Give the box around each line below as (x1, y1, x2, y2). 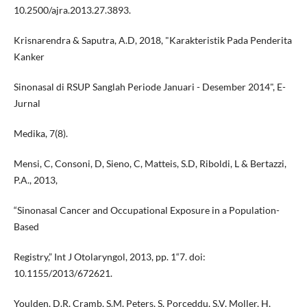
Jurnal (13, 97, 40, 109)
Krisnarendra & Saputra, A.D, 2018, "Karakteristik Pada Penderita (13, 34, 292, 46)
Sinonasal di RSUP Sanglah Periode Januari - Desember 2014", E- (13, 80, 286, 93)
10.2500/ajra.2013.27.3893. (13, 3, 131, 16)
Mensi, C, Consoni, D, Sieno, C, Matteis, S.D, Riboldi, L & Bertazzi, (13, 157, 286, 169)
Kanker (13, 50, 45, 62)
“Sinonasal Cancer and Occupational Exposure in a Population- (13, 204, 280, 216)
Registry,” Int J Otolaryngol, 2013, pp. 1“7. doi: (13, 250, 206, 262)
